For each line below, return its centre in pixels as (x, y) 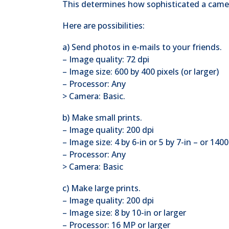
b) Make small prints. (102, 118)
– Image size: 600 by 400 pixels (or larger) (141, 72)
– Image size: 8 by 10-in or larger (124, 213)
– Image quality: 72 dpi (106, 59)
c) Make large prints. (101, 188)
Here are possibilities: (104, 26)
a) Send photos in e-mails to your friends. (142, 47)
